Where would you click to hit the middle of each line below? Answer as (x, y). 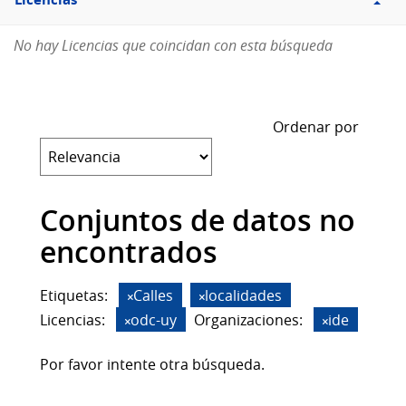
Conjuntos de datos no (198, 221)
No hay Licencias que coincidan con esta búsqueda (173, 46)
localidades (243, 296)
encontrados (129, 252)
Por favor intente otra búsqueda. (152, 365)
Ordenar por (316, 127)
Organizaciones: (248, 320)
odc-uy (154, 320)
